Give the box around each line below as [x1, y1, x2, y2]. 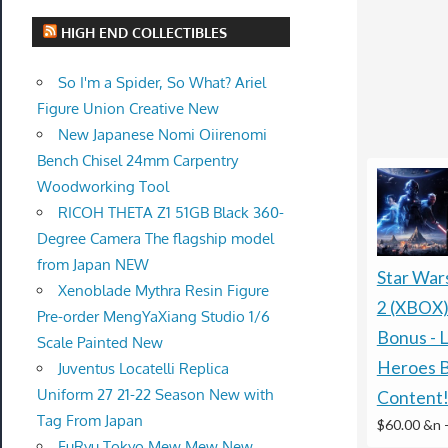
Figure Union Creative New [36, 98, 219, 118]
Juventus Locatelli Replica [57, 358, 229, 378]
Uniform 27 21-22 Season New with [36, 384, 273, 404]
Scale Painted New [36, 332, 163, 352]
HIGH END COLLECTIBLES [61, 23, 228, 41]
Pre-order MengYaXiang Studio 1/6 [36, 306, 270, 326]
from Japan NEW [36, 254, 149, 274]
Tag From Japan [36, 410, 143, 430]
